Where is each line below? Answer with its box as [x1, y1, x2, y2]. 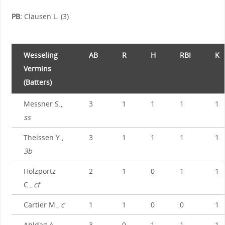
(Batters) [23, 77, 52, 87]
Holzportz [23, 166, 56, 176]
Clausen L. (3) [22, 11, 69, 21]
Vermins [23, 64, 51, 74]
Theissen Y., [23, 133, 63, 143]
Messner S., [23, 99, 62, 109]
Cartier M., [23, 200, 61, 210]
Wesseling [23, 50, 58, 60]
